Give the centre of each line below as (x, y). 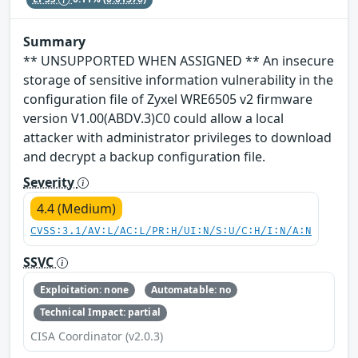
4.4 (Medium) (76, 208)
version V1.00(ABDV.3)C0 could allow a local (153, 118)
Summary (54, 41)
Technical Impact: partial (100, 312)
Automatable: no (191, 289)
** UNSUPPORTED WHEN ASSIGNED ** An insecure (179, 60)
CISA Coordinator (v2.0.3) (97, 336)
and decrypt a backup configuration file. (144, 156)
